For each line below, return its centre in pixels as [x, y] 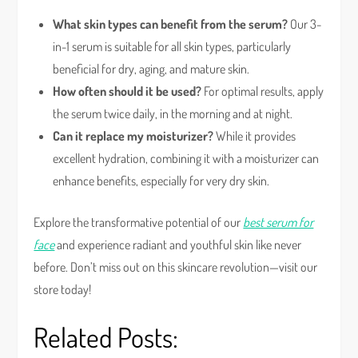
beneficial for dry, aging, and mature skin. [151, 69]
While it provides [255, 136]
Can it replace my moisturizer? [133, 136]
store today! [63, 289]
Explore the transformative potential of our [139, 222]
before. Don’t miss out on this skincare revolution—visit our [176, 267]
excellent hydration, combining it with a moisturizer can [186, 158]
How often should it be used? [127, 91]
